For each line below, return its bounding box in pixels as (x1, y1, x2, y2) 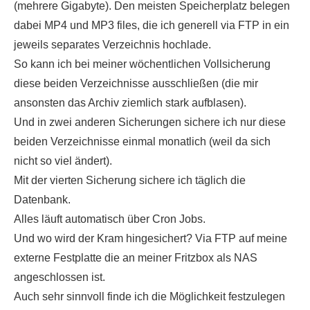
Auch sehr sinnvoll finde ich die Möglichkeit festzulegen (14, 291, 285, 303)
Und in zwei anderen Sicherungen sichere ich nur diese (14, 116, 286, 129)
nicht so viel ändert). (14, 155, 112, 167)
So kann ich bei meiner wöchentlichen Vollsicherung (14, 58, 271, 71)
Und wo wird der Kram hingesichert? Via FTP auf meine (14, 232, 287, 245)
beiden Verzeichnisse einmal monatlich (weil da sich (14, 136, 271, 148)
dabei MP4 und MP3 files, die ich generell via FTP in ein (14, 19, 289, 32)
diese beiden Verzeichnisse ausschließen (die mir (14, 77, 258, 90)
